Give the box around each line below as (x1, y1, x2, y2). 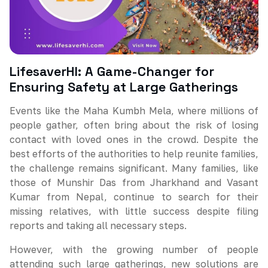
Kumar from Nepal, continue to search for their (10, 191, 258, 203)
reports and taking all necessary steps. (10, 220, 187, 232)
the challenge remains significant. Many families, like (10, 162, 258, 174)
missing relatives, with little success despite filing (10, 205, 258, 217)
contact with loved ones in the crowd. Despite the (10, 133, 258, 145)
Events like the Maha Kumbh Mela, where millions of (10, 105, 258, 117)
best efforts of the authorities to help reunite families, (10, 148, 258, 160)
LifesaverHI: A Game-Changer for (10, 63, 214, 80)
